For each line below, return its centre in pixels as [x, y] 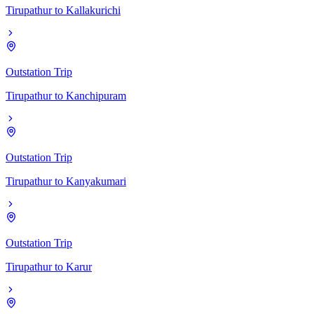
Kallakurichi [93, 10]
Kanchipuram [96, 95]
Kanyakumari [96, 181]
